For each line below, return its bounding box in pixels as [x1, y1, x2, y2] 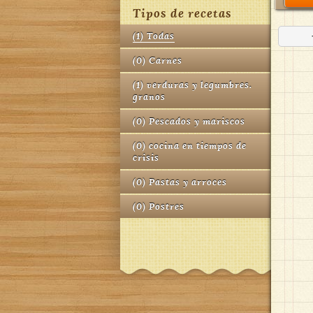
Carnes [149, 54, 182, 67]
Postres [149, 201, 184, 213]
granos [133, 91, 166, 103]
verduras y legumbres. [147, 79, 252, 92]
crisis [133, 152, 159, 164]
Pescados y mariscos [149, 115, 245, 128]
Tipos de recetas [133, 5, 232, 22]
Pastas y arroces [149, 176, 227, 189]
